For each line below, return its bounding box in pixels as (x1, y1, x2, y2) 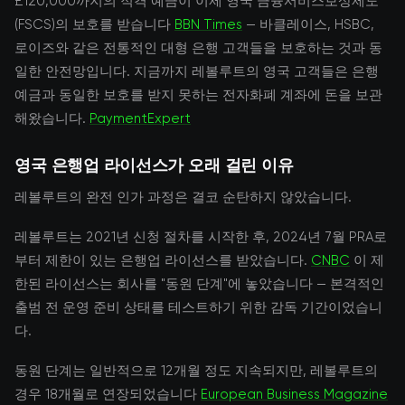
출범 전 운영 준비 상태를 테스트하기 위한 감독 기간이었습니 (14, 299, 382, 316)
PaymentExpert (89, 110, 191, 127)
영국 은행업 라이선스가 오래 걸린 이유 (14, 155, 294, 174)
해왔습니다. (14, 110, 89, 127)
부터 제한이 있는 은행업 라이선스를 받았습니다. (14, 252, 311, 268)
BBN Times (174, 16, 242, 33)
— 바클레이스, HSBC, (242, 16, 374, 33)
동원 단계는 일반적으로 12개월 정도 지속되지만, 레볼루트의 (14, 363, 378, 379)
